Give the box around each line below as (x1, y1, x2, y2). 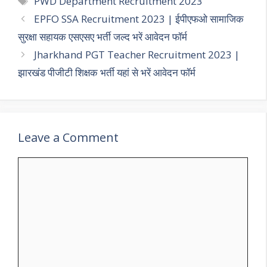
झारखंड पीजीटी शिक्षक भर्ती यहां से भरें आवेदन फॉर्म (18, 66, 195, 80)
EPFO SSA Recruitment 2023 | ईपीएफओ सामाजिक (34, 12, 244, 26)
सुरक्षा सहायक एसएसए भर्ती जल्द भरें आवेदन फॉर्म (18, 30, 187, 44)
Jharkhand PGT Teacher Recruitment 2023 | (34, 48, 240, 62)
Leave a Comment (18, 129, 119, 146)
